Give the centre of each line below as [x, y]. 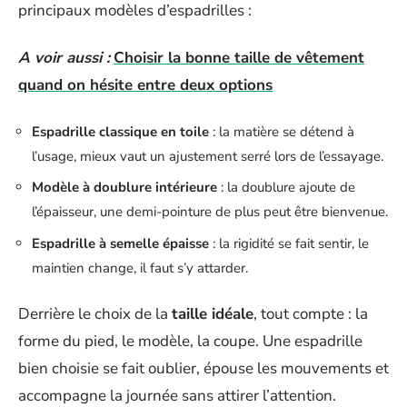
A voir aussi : [64, 58]
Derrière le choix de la [95, 314]
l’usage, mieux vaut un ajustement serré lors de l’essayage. [208, 156]
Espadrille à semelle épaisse [120, 243]
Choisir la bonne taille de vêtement [239, 58]
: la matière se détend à [282, 131]
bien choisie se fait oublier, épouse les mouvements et [203, 368]
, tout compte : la [311, 314]
